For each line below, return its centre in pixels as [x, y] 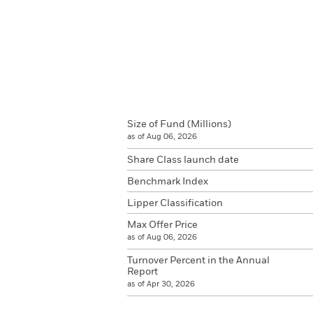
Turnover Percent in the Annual [198, 261]
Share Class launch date [183, 160]
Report [143, 272]
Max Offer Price [162, 225]
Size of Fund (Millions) [179, 124]
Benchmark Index [168, 182]
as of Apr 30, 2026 [161, 284]
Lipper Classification [175, 203]
